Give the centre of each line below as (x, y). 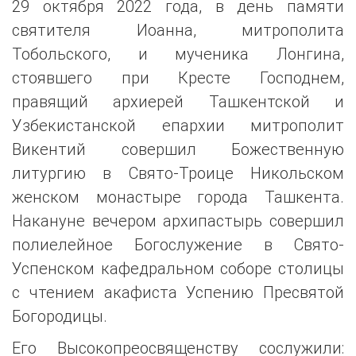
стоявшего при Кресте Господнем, (178, 78)
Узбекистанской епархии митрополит (178, 126)
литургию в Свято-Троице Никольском (178, 173)
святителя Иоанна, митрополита (178, 30)
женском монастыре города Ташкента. (178, 197)
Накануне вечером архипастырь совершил (178, 221)
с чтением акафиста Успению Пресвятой (178, 292)
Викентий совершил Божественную (178, 149)
